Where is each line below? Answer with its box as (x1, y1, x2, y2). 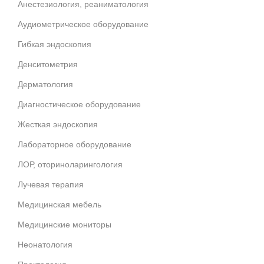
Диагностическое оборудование (18, 99, 141, 109)
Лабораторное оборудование (18, 139, 131, 149)
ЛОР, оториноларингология (18, 159, 123, 169)
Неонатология (18, 239, 72, 249)
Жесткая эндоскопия (18, 119, 98, 129)
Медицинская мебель (18, 199, 101, 209)
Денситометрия (18, 59, 78, 69)
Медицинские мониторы (18, 219, 111, 229)
